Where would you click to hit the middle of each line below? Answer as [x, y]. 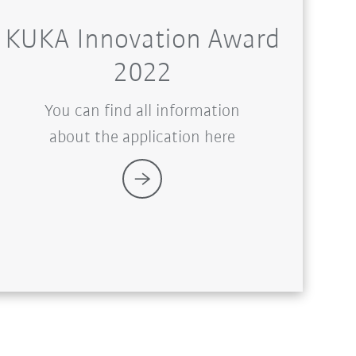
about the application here [143, 137]
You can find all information [143, 111]
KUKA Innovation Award [142, 40]
